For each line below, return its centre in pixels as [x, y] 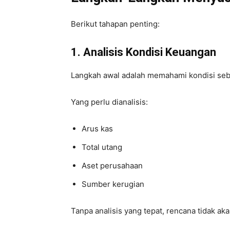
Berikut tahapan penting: [115, 24]
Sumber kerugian [113, 184]
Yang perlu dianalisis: [109, 102]
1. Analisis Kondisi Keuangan [143, 52]
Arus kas [97, 128]
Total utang [102, 147]
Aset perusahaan [112, 165]
